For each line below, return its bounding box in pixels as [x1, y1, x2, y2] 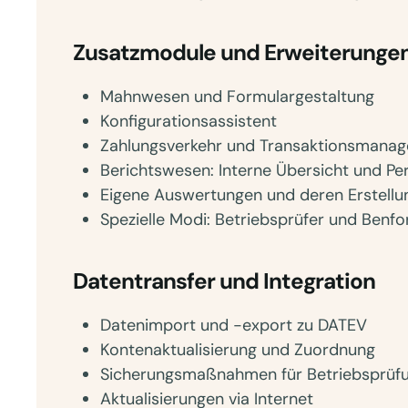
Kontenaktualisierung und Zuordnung [100, 339, 375, 361]
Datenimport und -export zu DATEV [100, 314, 367, 336]
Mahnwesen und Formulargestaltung [100, 86, 374, 107]
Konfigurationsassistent [100, 110, 277, 132]
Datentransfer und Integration [73, 267, 375, 296]
